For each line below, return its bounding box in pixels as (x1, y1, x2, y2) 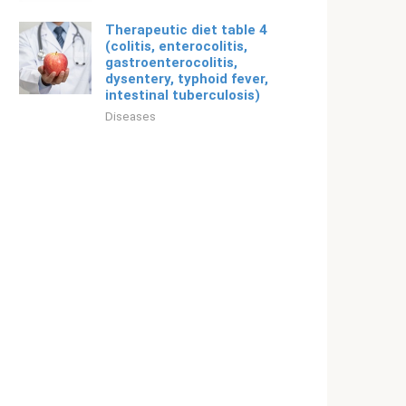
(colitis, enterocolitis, (105, 38, 247, 54)
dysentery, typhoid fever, (105, 71, 268, 87)
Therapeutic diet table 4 (105, 22, 267, 38)
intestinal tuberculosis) (105, 87, 260, 103)
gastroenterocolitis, (105, 54, 237, 71)
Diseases (105, 109, 156, 123)
